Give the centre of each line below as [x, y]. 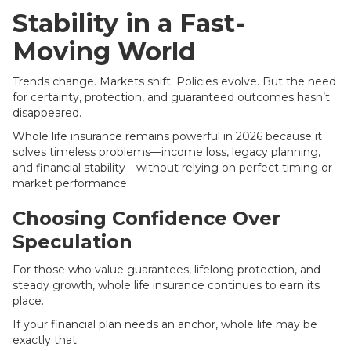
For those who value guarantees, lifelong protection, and [166, 270]
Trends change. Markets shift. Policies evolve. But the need [174, 81]
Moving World [104, 51]
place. [28, 301]
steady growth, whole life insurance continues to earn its [166, 285]
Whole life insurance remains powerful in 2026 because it [167, 136]
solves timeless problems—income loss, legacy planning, [166, 152]
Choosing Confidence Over [147, 218]
